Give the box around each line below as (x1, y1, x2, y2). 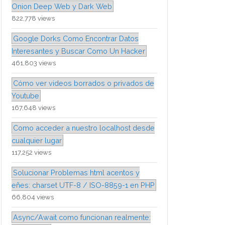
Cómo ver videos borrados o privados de (13, 79, 154, 88)
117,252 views (12, 149, 51, 157)
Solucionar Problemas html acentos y (13, 168, 140, 177)
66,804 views (12, 193, 54, 201)
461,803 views (12, 59, 56, 67)
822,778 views (12, 15, 55, 23)
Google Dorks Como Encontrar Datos (13, 34, 139, 43)
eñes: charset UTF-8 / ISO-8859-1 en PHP (12, 181, 155, 190)
